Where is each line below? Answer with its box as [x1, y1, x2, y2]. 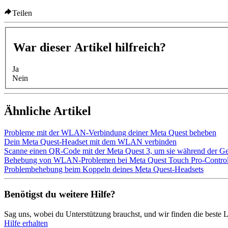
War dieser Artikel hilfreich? [13, 41, 166, 54]
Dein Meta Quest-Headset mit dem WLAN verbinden [4, 137, 177, 147]
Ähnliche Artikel [4, 104, 91, 118]
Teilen [12, 8, 32, 17]
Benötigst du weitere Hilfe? [4, 188, 116, 199]
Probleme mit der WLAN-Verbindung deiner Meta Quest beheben [4, 128, 216, 137]
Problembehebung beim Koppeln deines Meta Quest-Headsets [4, 165, 204, 174]
